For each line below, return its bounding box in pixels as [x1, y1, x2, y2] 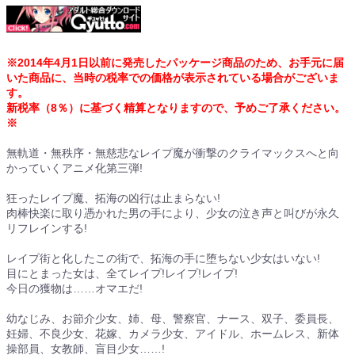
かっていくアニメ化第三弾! [6, 162, 143, 175]
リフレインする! [6, 222, 87, 235]
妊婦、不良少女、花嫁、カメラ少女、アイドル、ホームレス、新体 [6, 327, 339, 341]
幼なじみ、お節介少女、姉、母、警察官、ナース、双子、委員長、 [6, 312, 339, 326]
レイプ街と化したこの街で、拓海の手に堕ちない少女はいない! [6, 252, 320, 265]
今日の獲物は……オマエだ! [6, 282, 143, 296]
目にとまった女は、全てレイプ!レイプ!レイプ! [6, 267, 238, 281]
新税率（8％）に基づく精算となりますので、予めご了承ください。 [6, 101, 345, 115]
